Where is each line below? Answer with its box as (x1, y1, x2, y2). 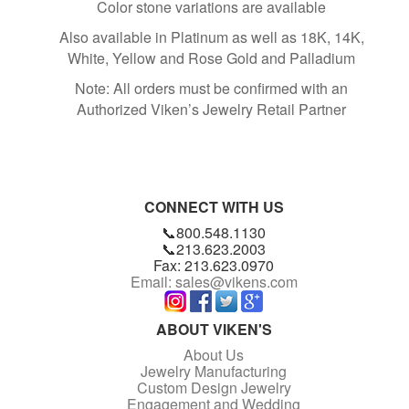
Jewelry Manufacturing (141, 361, 287, 382)
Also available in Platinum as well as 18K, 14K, (58, 26, 364, 47)
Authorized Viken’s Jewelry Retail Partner (77, 99, 346, 120)
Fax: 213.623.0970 (153, 255, 274, 276)
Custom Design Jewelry (136, 377, 291, 398)
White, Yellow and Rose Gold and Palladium (68, 47, 355, 68)
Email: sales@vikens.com (130, 271, 298, 292)
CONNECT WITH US (143, 196, 284, 217)
